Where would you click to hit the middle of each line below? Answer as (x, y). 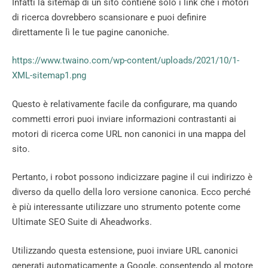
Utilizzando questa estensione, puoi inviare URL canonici (125, 250)
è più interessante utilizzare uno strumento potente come (126, 207)
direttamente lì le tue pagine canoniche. (91, 32)
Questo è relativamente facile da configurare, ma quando (125, 104)
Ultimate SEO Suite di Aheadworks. (82, 222)
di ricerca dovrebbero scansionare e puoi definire (109, 17)
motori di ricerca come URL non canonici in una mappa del (129, 134)
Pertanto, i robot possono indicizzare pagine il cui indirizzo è (132, 177)
